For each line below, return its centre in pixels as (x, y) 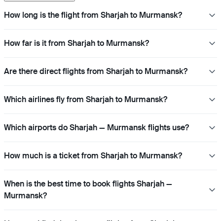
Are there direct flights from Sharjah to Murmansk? (96, 71)
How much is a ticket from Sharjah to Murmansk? (93, 155)
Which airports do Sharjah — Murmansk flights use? (96, 127)
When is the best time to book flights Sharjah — (88, 184)
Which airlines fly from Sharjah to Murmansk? (86, 99)
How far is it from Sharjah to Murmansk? (76, 43)
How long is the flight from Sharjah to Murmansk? (93, 15)
